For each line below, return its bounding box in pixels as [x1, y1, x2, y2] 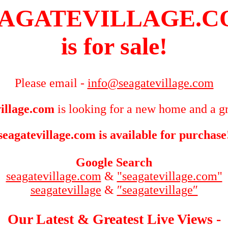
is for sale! [61, 33, 167, 60]
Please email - [14, 76, 88, 90]
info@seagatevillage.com [87, 76, 214, 90]
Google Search [76, 156, 152, 169]
